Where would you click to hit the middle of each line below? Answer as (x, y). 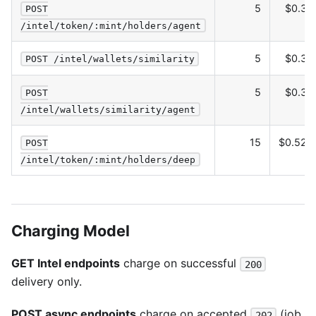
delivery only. (47, 282)
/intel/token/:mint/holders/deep (108, 159)
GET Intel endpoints (66, 263)
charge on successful (180, 263)
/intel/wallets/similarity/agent (108, 109)
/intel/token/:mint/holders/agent (111, 25)
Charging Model (71, 231)
